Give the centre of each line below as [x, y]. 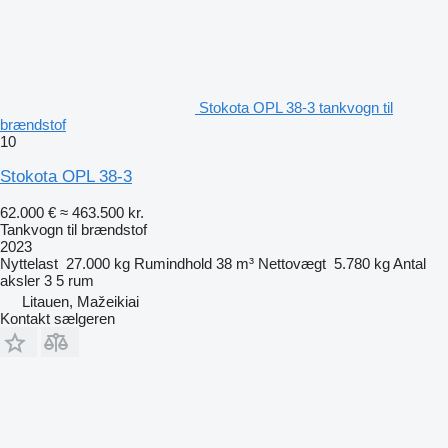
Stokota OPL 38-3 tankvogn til [296, 107]
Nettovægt [292, 263]
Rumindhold [173, 263]
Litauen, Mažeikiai [80, 301]
